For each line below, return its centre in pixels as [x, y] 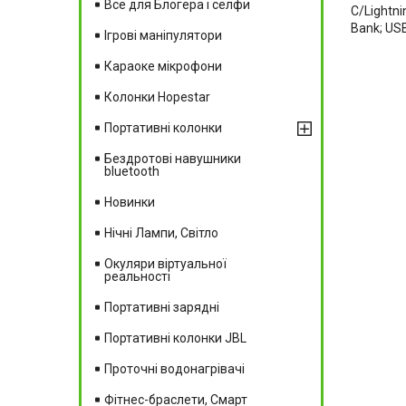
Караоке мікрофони [163, 66]
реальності [137, 276]
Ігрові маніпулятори [163, 35]
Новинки [130, 202]
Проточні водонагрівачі [174, 368]
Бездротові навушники [173, 158]
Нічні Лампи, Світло [161, 232]
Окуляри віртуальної [165, 263]
